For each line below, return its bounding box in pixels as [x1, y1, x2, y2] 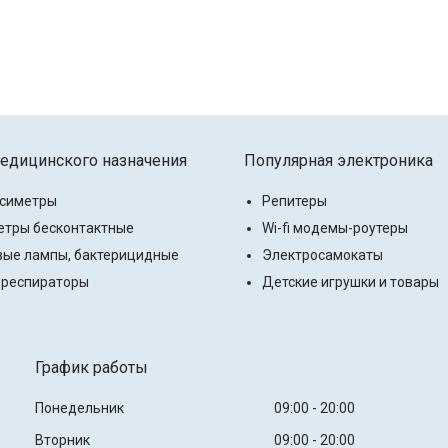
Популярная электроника [244, 151, 433, 171]
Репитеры [262, 193, 327, 210]
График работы [34, 358, 148, 378]
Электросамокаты [262, 247, 383, 264]
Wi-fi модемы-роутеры [262, 220, 408, 237]
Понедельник [34, 400, 124, 417]
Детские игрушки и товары [262, 274, 439, 291]
